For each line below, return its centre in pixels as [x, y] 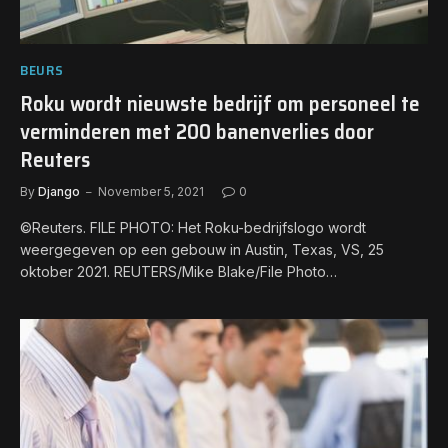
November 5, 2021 [151, 191]
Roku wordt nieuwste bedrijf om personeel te [220, 103]
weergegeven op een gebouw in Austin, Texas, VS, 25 [202, 249]
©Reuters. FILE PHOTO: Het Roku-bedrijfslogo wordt [193, 227]
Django [59, 191]
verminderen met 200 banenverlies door [197, 131]
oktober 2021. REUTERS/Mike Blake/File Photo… [178, 271]
